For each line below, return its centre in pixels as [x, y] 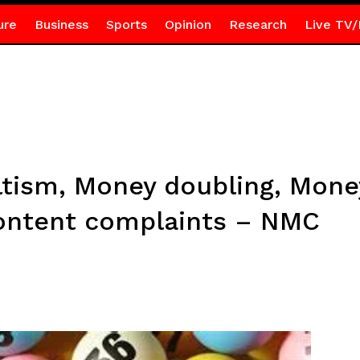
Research [258, 25]
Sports [126, 25]
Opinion [188, 25]
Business [61, 25]
